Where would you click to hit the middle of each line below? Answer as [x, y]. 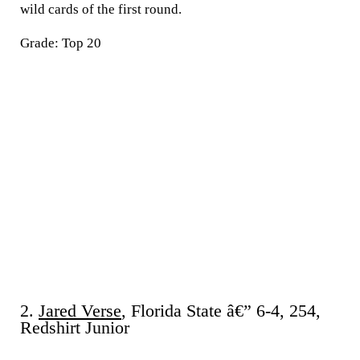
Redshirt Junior [75, 328]
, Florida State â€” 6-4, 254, [221, 311]
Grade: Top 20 [61, 43]
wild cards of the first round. [101, 9]
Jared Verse [80, 311]
